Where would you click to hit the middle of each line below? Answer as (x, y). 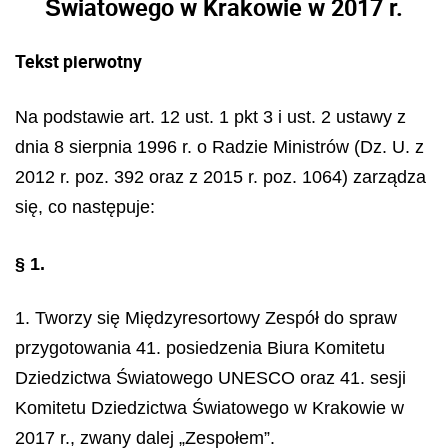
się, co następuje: (85, 207)
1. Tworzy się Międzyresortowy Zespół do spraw (206, 318)
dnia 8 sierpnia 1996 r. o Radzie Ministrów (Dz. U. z (219, 147)
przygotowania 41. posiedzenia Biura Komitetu (200, 348)
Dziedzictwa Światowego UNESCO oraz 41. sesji (210, 378)
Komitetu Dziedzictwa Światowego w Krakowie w (209, 408)
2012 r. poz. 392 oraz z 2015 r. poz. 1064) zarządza (220, 177)
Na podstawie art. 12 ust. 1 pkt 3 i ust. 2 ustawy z (210, 117)
